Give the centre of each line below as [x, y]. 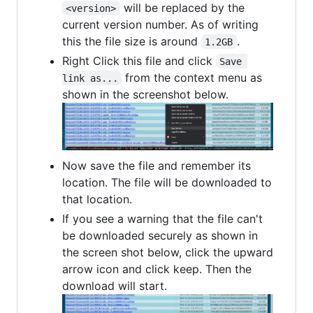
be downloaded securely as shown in [160, 235]
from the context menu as [194, 77]
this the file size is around [132, 41]
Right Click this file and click [139, 60]
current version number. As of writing [160, 24]
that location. [97, 199]
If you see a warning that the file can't [162, 218]
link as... [90, 78]
